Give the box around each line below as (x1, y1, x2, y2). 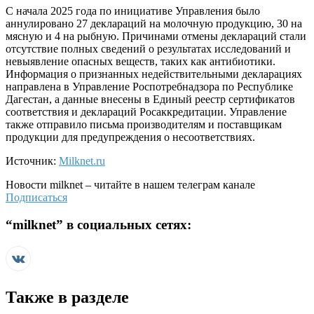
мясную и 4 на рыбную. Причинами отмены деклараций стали (6, 30, 306, 43)
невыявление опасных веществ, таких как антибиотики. (6, 55, 275, 68)
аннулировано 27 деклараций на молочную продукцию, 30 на (6, 18, 302, 30)
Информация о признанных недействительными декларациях (6, 68, 302, 81)
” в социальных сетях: (56, 217, 191, 233)
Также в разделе (6, 287, 129, 306)
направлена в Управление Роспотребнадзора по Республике (6, 81, 293, 93)
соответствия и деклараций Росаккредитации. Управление (6, 106, 287, 118)
